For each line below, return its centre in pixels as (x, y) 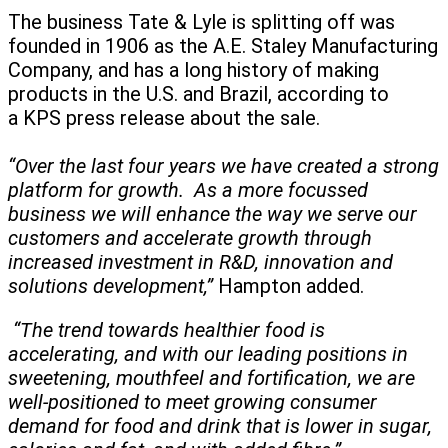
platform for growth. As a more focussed (188, 190)
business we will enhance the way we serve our (212, 214)
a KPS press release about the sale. (166, 118)
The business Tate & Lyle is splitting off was (201, 22)
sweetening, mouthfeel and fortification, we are (211, 378)
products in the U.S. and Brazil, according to (198, 94)
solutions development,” (110, 286)
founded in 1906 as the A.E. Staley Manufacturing (223, 46)
